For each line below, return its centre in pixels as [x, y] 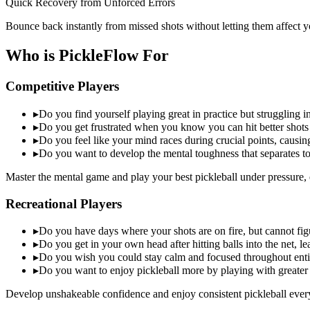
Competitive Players [62, 86]
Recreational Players [64, 203]
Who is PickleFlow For [87, 56]
